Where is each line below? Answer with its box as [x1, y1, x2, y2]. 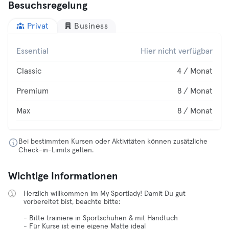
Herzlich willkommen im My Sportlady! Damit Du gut [24, 190, 186, 197]
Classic [16, 67, 41, 75]
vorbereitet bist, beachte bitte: [24, 198, 120, 205]
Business [74, 22, 108, 30]
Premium [16, 87, 49, 95]
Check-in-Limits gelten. [18, 147, 94, 154]
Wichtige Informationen [8, 171, 118, 181]
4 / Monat [177, 67, 213, 75]
